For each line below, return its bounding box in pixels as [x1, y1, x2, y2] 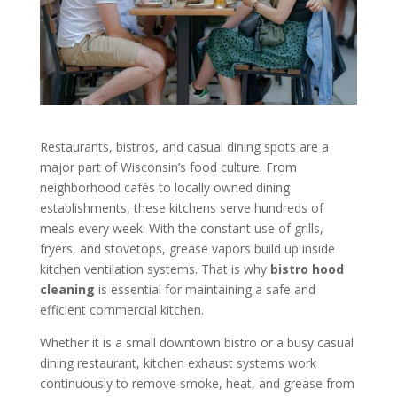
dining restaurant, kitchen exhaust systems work [39, 354, 316, 371]
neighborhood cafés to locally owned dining [39, 178, 290, 196]
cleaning [39, 280, 95, 298]
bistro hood [269, 260, 344, 277]
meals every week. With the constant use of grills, [39, 219, 323, 237]
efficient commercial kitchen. [39, 300, 204, 318]
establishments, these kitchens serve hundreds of [39, 198, 323, 216]
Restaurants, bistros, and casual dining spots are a [39, 137, 329, 155]
